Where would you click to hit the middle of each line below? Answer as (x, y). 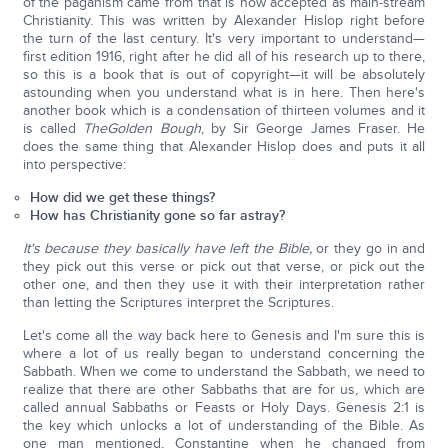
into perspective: (74, 164)
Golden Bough (154, 128)
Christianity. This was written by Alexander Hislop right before (224, 20)
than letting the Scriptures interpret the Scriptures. (178, 302)
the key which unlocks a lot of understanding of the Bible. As (224, 425)
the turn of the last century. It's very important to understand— (224, 38)
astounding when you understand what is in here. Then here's (224, 92)
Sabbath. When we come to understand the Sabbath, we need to (224, 371)
